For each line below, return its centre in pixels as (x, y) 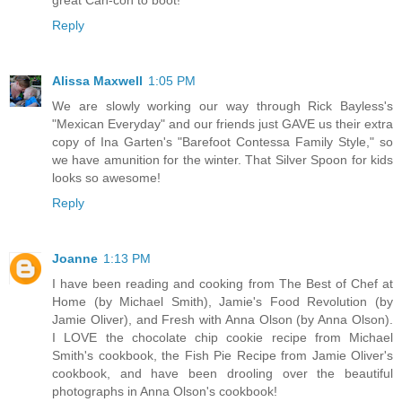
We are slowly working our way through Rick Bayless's (223, 105)
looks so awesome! (106, 177)
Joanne (75, 258)
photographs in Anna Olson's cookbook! (165, 391)
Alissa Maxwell (97, 80)
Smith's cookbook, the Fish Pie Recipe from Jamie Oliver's (223, 355)
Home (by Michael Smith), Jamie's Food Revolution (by (223, 301)
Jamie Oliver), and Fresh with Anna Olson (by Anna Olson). (223, 319)
